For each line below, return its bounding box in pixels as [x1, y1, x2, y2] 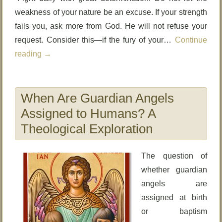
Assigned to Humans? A [21, 106, 156, 121]
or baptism [141, 207, 207, 216]
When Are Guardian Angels [21, 91, 174, 106]
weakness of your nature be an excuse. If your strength [15, 8, 207, 16]
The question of [141, 152, 207, 160]
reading [15, 50, 44, 58]
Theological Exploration [21, 121, 153, 136]
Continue [174, 36, 207, 44]
